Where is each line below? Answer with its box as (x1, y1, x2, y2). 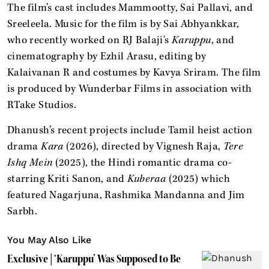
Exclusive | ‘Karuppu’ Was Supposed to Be (7, 252, 181, 265)
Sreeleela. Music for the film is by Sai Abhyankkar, (7, 17, 240, 31)
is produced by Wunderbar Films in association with (7, 82, 252, 95)
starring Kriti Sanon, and (7, 172, 127, 186)
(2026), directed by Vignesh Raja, (66, 139, 223, 153)
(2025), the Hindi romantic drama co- (55, 156, 232, 169)
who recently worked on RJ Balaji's (7, 33, 172, 47)
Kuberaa (127, 172, 169, 186)
